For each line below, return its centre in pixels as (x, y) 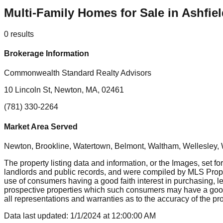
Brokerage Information (47, 54)
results (22, 34)
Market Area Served (41, 126)
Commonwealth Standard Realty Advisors (78, 73)
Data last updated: (37, 216)
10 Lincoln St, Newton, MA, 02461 (64, 90)
